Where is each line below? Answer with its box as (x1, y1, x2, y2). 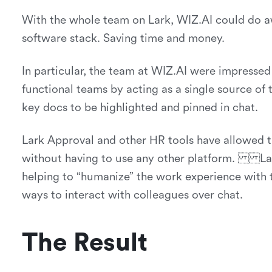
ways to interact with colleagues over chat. (21, 188, 243, 202)
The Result (21, 228, 148, 257)
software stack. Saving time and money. (21, 32, 225, 45)
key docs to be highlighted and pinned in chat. (21, 101, 258, 114)
